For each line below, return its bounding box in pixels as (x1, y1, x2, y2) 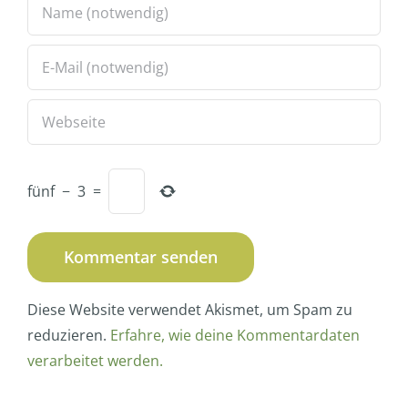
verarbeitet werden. (27, 350, 163, 371)
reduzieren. (27, 324, 110, 345)
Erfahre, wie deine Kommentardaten (110, 324, 360, 345)
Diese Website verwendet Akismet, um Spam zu (27, 299, 352, 320)
